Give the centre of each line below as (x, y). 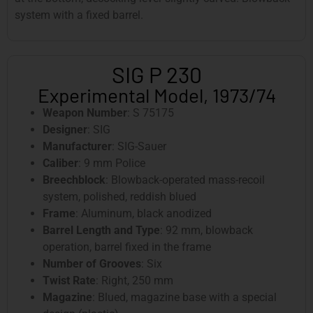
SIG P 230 (156, 74)
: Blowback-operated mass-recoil (185, 180)
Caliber (60, 163)
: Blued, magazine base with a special (184, 298)
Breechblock (74, 180)
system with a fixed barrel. (79, 15)
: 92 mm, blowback (206, 231)
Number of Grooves (92, 264)
